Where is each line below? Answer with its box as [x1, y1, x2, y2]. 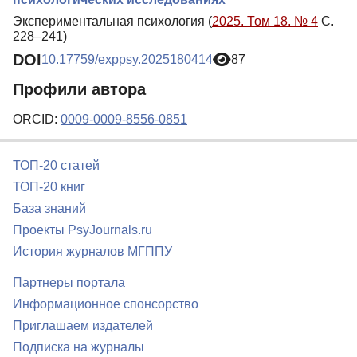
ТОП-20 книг [13, 180, 85, 194]
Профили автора [13, 80, 146, 99]
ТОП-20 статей [13, 159, 100, 173]
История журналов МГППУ [13, 245, 172, 259]
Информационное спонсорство [13, 297, 198, 312]
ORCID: [13, 112, 61, 127]
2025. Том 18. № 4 [212, 14, 318, 28]
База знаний [13, 202, 86, 216]
